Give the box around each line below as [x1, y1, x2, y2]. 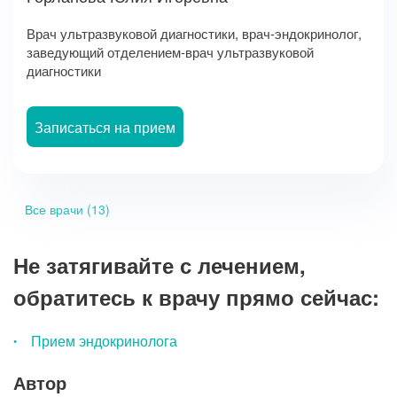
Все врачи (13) [25, 200, 110, 219]
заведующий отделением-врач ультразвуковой [27, 42, 314, 61]
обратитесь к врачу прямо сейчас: [13, 282, 379, 313]
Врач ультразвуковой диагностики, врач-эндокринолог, [27, 23, 362, 43]
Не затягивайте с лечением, [13, 250, 306, 281]
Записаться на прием [35, 117, 175, 138]
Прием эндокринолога [31, 331, 177, 352]
